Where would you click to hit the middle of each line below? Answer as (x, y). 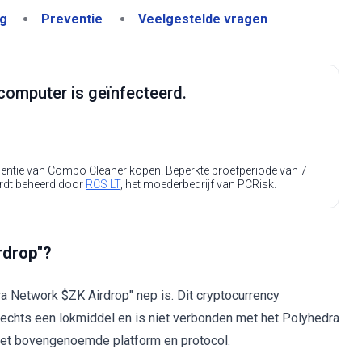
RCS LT (103, 184)
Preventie (72, 19)
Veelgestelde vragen (203, 19)
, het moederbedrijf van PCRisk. (198, 184)
